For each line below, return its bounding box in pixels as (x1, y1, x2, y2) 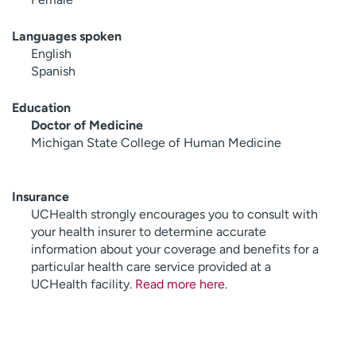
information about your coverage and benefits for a (31, 241, 319, 257)
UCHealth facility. (31, 276, 135, 292)
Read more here (135, 276, 225, 292)
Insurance (12, 188, 69, 204)
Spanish (31, 63, 75, 79)
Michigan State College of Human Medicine (31, 134, 281, 150)
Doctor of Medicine (31, 117, 143, 133)
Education (12, 99, 71, 115)
